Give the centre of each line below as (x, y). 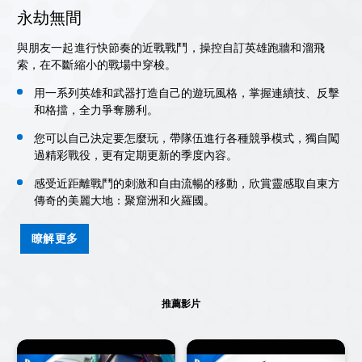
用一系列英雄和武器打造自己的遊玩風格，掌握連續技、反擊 (187, 93)
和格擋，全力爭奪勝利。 (96, 110)
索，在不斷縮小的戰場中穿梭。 (97, 65)
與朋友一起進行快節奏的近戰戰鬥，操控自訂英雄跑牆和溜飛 (171, 48)
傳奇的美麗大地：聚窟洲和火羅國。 (124, 201)
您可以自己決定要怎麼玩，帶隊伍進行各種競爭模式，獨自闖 (187, 139)
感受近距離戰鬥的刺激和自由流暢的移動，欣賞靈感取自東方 (187, 184)
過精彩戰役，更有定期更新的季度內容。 (136, 156)
